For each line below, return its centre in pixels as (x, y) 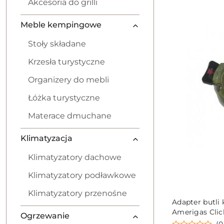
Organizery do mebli (68, 80)
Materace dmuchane (70, 116)
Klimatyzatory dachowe (75, 157)
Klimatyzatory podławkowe (82, 175)
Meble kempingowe (61, 25)
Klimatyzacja (46, 138)
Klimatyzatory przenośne (77, 193)
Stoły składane (57, 44)
